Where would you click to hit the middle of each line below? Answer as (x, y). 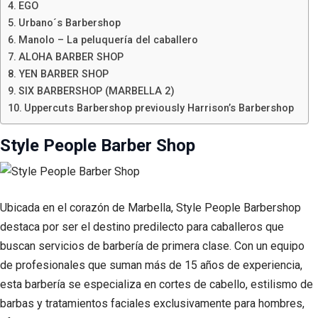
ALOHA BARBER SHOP (71, 57)
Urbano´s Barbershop (69, 23)
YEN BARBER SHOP (63, 75)
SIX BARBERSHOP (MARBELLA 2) (96, 92)
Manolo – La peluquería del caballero (108, 40)
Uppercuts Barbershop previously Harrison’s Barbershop (159, 109)
